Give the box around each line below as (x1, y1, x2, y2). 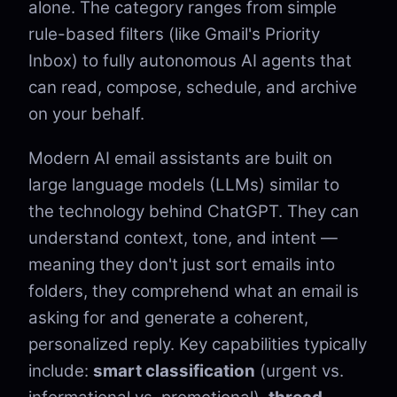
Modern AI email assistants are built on (28, 148, 332, 168)
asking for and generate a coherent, (28, 307, 308, 328)
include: (28, 361, 93, 381)
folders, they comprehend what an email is (28, 281, 359, 301)
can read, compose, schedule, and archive (28, 77, 357, 97)
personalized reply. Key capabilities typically (28, 334, 367, 354)
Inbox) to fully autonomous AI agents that (28, 51, 352, 71)
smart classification (93, 361, 255, 381)
